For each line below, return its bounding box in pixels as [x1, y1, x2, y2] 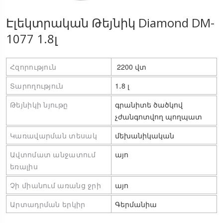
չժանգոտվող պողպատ [115, 111, 202, 121]
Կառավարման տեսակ [10, 130, 97, 140]
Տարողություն [10, 80, 64, 91]
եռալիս [10, 161, 38, 171]
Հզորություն [10, 61, 57, 72]
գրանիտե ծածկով [115, 99, 183, 110]
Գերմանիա [115, 199, 157, 209]
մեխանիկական [115, 130, 174, 140]
